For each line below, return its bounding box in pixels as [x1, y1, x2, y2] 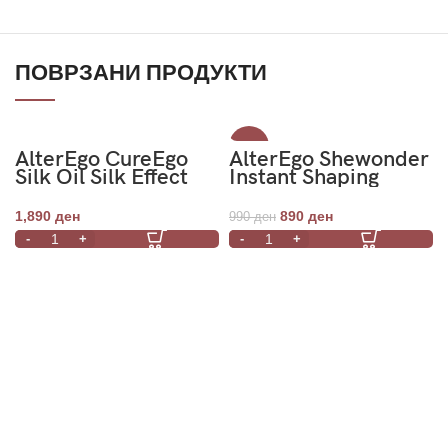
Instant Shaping [229, 163, 379, 191]
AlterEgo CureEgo [15, 145, 188, 173]
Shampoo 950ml [15, 181, 175, 209]
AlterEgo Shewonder [229, 145, 429, 173]
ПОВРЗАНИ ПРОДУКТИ [15, 59, 267, 87]
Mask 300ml [229, 181, 350, 209]
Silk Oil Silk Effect [15, 163, 188, 191]
